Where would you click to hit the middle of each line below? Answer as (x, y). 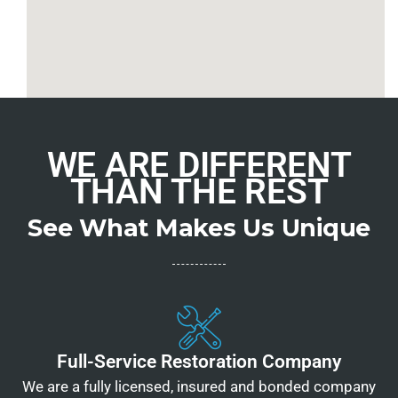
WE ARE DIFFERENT (199, 165)
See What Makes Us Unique (199, 227)
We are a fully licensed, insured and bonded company (199, 386)
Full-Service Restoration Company (199, 361)
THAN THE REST (199, 191)
